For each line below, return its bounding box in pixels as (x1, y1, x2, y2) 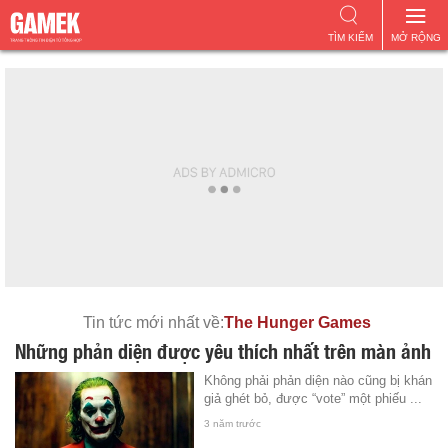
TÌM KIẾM (327, 32, 373, 43)
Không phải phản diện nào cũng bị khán (204, 373, 433, 388)
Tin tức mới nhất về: (82, 314, 224, 331)
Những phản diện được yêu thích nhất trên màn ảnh (15, 335, 431, 365)
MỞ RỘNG (390, 32, 441, 43)
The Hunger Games (223, 314, 371, 331)
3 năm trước (204, 418, 262, 429)
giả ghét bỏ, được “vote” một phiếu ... (204, 391, 423, 406)
